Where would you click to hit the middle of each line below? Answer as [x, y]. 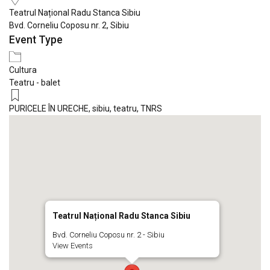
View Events [72, 245]
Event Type [36, 39]
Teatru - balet [35, 82]
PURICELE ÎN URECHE [49, 108]
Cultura [23, 70]
